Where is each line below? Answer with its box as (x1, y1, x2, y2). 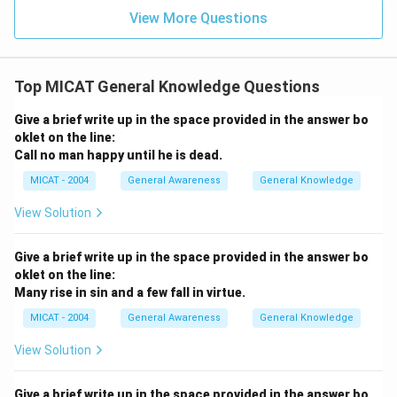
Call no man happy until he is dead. (14, 147, 222, 162)
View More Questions (129, 9, 268, 27)
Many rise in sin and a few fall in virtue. (14, 284, 245, 300)
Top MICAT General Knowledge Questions (14, 76, 320, 96)
